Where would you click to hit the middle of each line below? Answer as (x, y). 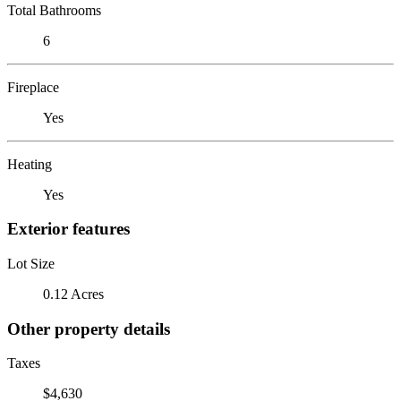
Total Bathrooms (54, 10)
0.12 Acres (73, 294)
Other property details (89, 328)
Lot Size (31, 263)
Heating (30, 164)
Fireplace (33, 87)
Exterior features (68, 229)
